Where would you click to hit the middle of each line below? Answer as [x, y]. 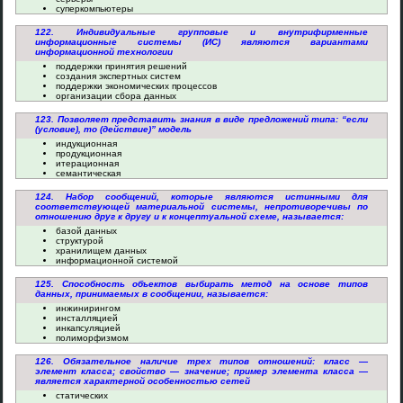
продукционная [89, 153]
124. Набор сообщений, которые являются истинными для [201, 197]
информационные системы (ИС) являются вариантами [201, 42]
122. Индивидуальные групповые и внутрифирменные [201, 32]
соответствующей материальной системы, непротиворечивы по [201, 206]
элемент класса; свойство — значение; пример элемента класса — [201, 371]
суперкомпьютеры [94, 9]
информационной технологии [104, 52]
